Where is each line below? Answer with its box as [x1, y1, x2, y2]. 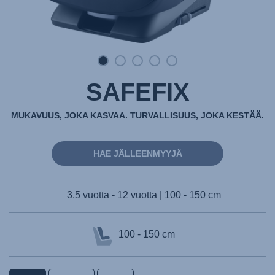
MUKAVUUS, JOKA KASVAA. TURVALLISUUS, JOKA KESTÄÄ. [11, 110, 264, 120]
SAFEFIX [85, 79, 190, 106]
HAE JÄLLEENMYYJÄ [93, 149, 182, 158]
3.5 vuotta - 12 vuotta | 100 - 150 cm [66, 190, 221, 200]
